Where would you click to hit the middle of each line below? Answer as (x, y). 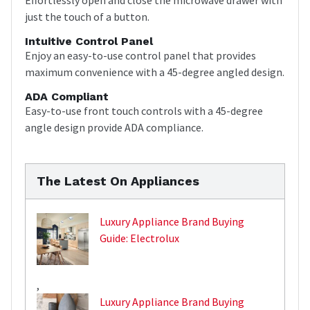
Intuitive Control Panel (89, 41)
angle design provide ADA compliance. (114, 127)
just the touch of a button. (87, 16)
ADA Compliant (67, 96)
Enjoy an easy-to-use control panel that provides (140, 55)
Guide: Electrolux (139, 238)
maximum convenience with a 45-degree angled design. (155, 72)
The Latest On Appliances (118, 181)
